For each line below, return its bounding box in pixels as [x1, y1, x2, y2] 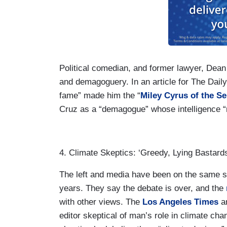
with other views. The [59, 197, 142, 207]
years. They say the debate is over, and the [59, 183, 226, 193]
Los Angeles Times [142, 197, 218, 207]
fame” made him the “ [59, 90, 140, 100]
